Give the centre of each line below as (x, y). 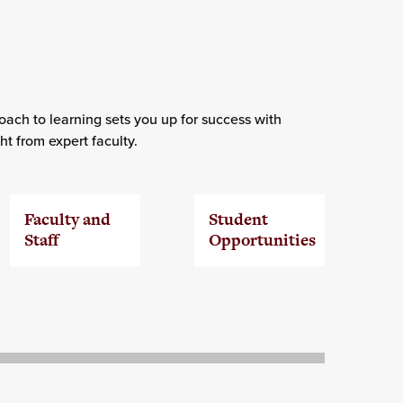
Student (238, 219)
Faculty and (67, 219)
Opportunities (262, 240)
